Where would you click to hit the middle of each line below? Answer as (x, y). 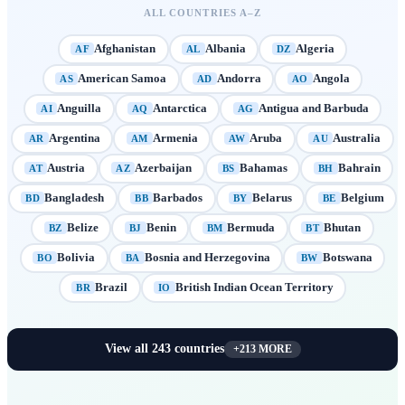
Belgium (362, 198)
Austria (66, 168)
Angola (331, 79)
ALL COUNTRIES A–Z (202, 13)
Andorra (239, 79)
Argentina (74, 138)
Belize (82, 228)
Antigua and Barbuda (313, 108)
